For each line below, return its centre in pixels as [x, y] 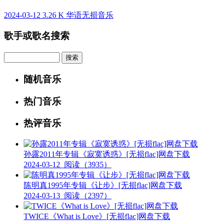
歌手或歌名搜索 [37, 36]
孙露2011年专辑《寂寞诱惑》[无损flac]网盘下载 [107, 154]
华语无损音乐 [90, 15]
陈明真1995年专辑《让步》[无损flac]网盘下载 [103, 185]
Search [15, 56]
